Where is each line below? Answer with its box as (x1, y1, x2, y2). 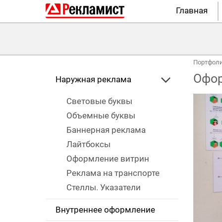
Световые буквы (66, 97, 132, 106)
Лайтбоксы (66, 140, 111, 149)
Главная (176, 6, 208, 15)
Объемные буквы (66, 111, 135, 120)
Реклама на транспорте (66, 168, 160, 178)
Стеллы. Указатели (66, 183, 141, 192)
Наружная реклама (55, 75, 131, 84)
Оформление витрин (66, 154, 149, 164)
